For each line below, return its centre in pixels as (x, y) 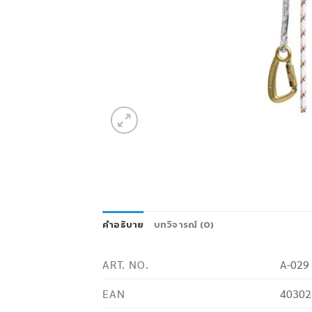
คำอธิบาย (123, 224)
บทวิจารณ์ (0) (184, 224)
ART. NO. (126, 264)
